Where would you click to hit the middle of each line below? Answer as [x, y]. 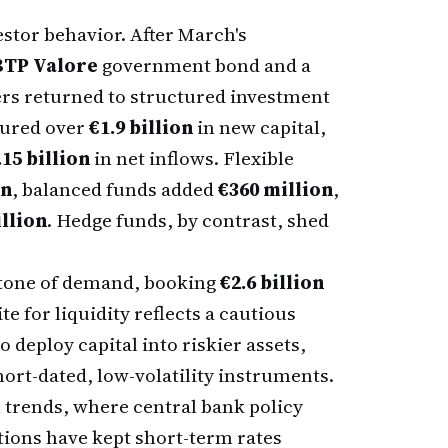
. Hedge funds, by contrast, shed [188, 220]
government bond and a [204, 65]
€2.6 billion [272, 282]
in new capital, [259, 127]
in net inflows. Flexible [192, 158]
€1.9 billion [141, 127]
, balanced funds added [115, 189]
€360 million [275, 189]
